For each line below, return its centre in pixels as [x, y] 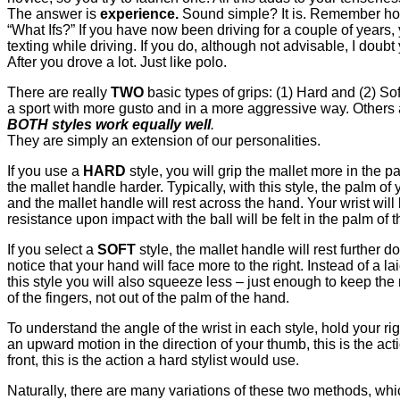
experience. [139, 14]
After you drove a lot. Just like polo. [117, 62]
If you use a [45, 171]
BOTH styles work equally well [109, 125]
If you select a [52, 250]
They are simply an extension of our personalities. [164, 141]
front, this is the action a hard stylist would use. [153, 361]
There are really [59, 93]
